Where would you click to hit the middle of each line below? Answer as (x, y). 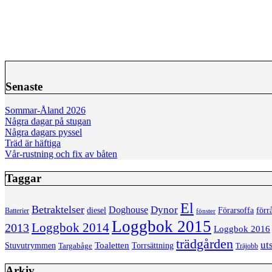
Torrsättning (153, 245)
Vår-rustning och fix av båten (61, 154)
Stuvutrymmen (30, 245)
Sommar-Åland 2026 (45, 110)
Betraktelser (58, 209)
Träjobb (247, 246)
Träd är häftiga (33, 143)
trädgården (205, 243)
